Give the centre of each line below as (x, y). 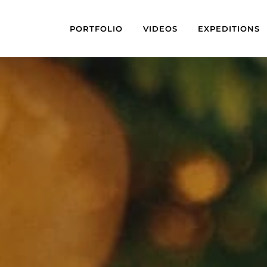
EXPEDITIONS (229, 29)
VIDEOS (160, 29)
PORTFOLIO (96, 29)
